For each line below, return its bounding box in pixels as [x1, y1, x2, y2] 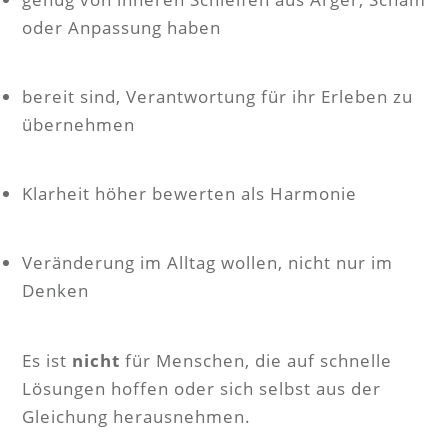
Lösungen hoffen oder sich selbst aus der [22, 377, 381, 400]
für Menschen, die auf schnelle [120, 349, 392, 372]
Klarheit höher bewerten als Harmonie [22, 182, 357, 205]
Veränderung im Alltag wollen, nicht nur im [22, 251, 393, 274]
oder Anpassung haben [22, 16, 221, 39]
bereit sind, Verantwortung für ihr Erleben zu [22, 85, 413, 108]
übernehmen [22, 113, 135, 136]
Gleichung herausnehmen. [22, 405, 251, 428]
